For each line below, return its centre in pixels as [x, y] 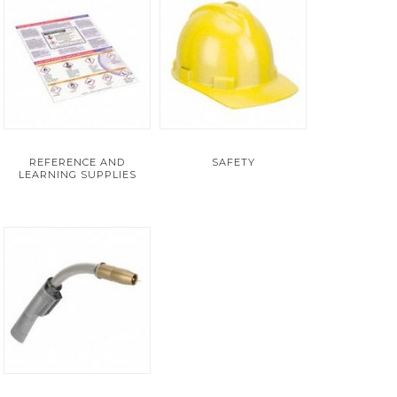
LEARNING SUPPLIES [77, 175]
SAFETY [233, 162]
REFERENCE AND [77, 162]
